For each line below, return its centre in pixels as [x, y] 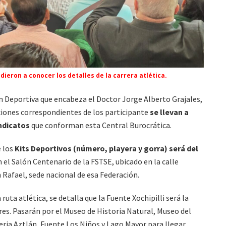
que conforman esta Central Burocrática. [101, 125]
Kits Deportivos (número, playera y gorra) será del [106, 148]
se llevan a [169, 112]
